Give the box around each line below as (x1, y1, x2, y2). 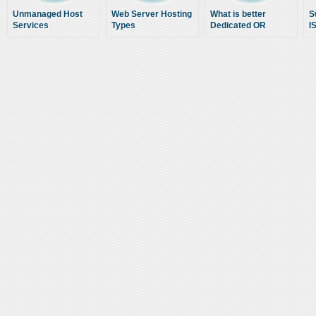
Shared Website (210, 32, 274, 41)
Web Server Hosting (111, 10, 192, 18)
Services (13, 21, 49, 30)
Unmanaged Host (13, 10, 83, 18)
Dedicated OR (210, 21, 266, 30)
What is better (210, 10, 266, 18)
